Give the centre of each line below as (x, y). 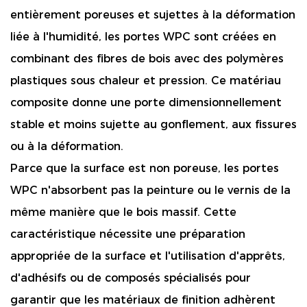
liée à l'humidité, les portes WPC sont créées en (143, 37)
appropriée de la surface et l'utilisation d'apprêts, (148, 256)
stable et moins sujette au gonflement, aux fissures (153, 124)
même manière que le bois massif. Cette (123, 212)
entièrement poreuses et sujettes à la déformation (153, 15)
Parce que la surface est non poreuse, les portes (145, 168)
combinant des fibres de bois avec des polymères (147, 59)
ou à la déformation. (67, 146)
